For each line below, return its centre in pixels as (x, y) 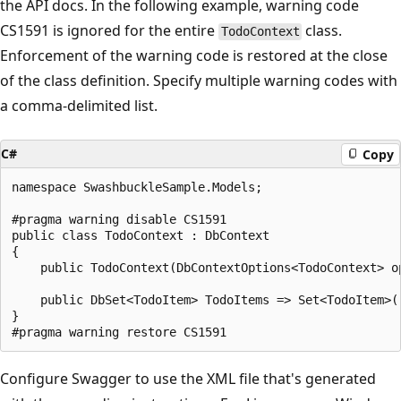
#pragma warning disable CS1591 (119, 220)
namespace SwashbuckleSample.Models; (137, 188)
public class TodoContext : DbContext (141, 236)
